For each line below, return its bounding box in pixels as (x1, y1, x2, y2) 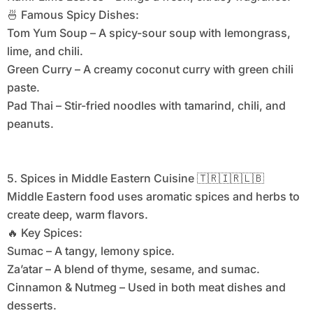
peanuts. (6, 117, 54, 131)
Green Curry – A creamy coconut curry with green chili (6, 62, 293, 77)
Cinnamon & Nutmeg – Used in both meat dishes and (6, 280, 286, 295)
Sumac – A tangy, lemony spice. (6, 244, 175, 259)
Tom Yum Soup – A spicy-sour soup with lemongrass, (6, 26, 291, 41)
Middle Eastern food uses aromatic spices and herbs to (6, 189, 300, 204)
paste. (6, 80, 40, 95)
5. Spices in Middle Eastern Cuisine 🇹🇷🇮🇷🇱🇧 (6, 171, 264, 186)
